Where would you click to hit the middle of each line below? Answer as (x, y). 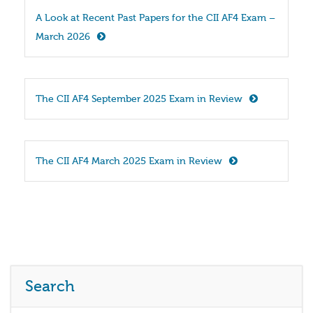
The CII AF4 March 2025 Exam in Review (129, 162)
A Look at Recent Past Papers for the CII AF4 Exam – (155, 19)
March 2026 (63, 37)
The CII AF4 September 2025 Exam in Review (139, 100)
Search (50, 287)
